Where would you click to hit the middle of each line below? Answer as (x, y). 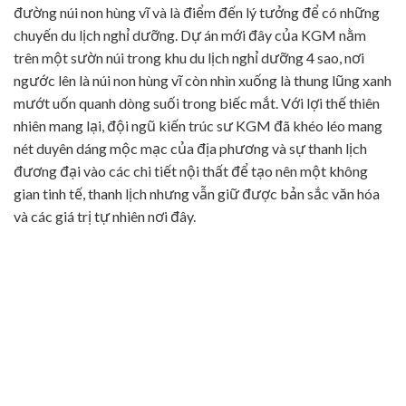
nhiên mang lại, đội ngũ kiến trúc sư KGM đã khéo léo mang (198, 126)
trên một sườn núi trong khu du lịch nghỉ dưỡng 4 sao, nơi (189, 58)
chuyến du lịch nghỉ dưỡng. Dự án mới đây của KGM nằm (190, 35)
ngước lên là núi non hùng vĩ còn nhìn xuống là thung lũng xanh (203, 80)
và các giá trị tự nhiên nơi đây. (105, 216)
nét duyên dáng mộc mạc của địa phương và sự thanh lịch (190, 148)
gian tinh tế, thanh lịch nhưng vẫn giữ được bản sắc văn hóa (197, 193)
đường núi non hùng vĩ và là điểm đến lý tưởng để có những (197, 12)
